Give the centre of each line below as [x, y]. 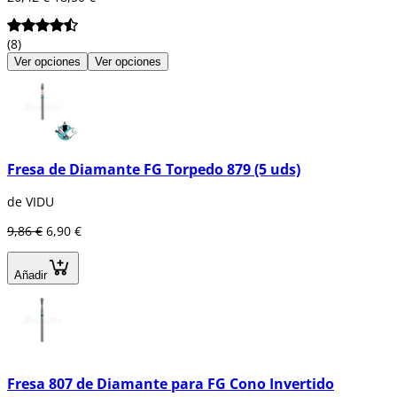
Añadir [31, 276]
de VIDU [31, 202]
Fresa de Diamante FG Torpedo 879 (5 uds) [154, 170]
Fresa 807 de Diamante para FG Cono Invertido [171, 383]
